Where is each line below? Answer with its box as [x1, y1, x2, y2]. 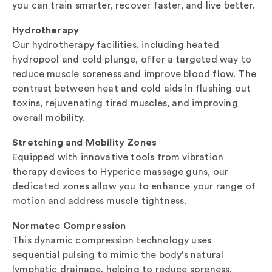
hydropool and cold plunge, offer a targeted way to [12, 53, 251, 65]
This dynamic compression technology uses [12, 234, 212, 246]
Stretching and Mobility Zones [12, 135, 157, 148]
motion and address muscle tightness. [12, 194, 187, 206]
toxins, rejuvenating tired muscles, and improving [12, 97, 238, 109]
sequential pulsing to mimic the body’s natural [12, 248, 224, 260]
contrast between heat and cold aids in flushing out [12, 82, 251, 94]
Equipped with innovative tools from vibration [12, 151, 224, 163]
